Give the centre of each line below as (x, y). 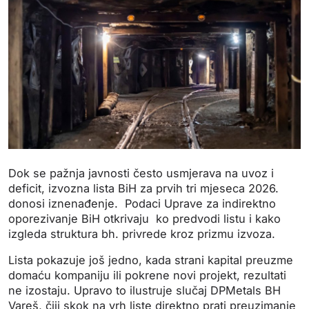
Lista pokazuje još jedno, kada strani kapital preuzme (151, 260)
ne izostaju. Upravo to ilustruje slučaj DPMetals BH (144, 290)
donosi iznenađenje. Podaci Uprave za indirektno (142, 203)
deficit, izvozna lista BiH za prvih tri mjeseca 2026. (143, 188)
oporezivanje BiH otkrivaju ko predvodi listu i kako (144, 218)
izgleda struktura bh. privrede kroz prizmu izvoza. (142, 233)
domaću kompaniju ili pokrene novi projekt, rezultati (147, 275)
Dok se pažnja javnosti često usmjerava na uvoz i (141, 173)
